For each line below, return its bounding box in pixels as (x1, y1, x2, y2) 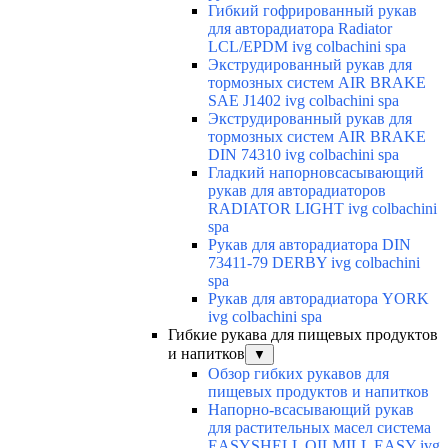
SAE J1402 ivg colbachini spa (208, 92, 399, 110)
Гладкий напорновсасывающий (208, 164, 424, 182)
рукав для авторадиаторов (208, 182, 386, 200)
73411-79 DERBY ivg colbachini (208, 254, 420, 272)
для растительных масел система (208, 419, 431, 437)
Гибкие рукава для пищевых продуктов (168, 326, 438, 344)
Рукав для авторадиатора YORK (208, 290, 429, 308)
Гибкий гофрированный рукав (208, 2, 417, 20)
